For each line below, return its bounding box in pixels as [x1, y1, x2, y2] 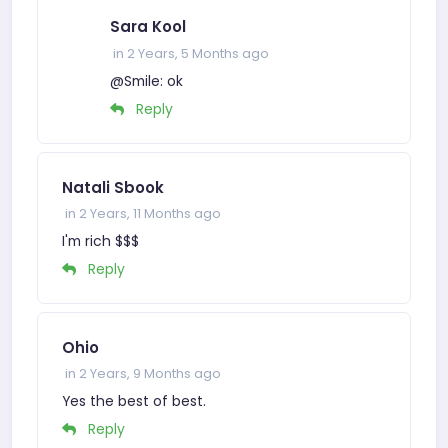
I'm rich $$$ [62, 231, 139, 252]
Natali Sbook [62, 177, 164, 199]
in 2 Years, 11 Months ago [62, 204, 221, 224]
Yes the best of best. [62, 391, 206, 412]
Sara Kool [110, 16, 186, 38]
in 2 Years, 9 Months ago [62, 364, 221, 384]
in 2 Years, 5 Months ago [110, 44, 269, 64]
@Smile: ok [110, 71, 183, 92]
